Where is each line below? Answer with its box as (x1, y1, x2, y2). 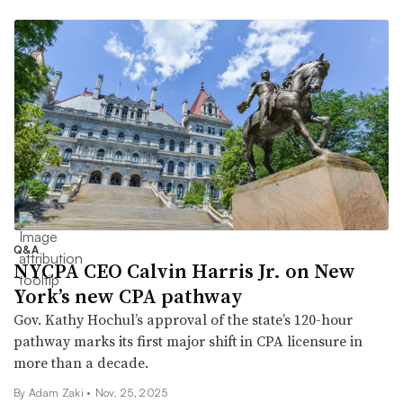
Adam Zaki (28, 385, 87, 399)
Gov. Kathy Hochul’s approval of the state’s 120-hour (13, 309, 353, 329)
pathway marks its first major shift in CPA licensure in (13, 330, 363, 351)
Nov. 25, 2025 (94, 385, 168, 399)
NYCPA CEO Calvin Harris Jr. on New (13, 256, 355, 284)
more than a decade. (13, 352, 152, 372)
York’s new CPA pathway (13, 282, 243, 309)
